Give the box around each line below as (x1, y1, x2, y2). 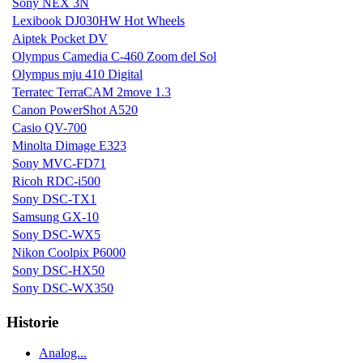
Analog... (39, 346, 87, 361)
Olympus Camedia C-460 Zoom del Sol (12, 49, 216, 63)
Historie (6, 313, 58, 331)
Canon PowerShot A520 (12, 103, 138, 117)
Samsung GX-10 (12, 210, 99, 224)
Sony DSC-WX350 (12, 281, 113, 295)
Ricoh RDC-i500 (12, 174, 100, 188)
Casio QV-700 (12, 121, 87, 135)
